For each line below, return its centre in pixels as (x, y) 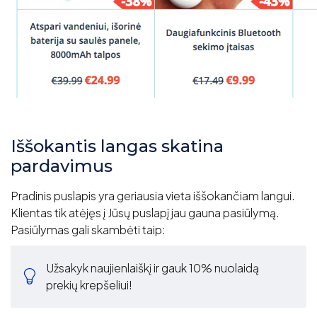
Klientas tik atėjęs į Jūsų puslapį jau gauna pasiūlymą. (145, 212)
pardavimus (62, 166)
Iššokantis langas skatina (117, 146)
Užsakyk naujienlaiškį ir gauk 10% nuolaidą (152, 267)
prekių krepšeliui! (89, 284)
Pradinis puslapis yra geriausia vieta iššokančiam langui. (153, 195)
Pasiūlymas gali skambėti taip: (88, 229)
